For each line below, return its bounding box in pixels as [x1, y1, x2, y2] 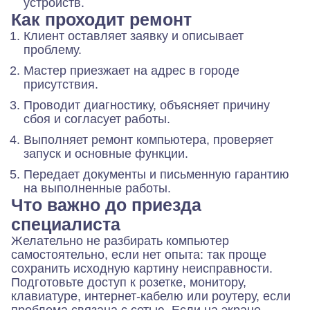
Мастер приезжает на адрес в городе [24, 63, 239, 77]
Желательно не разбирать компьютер [11, 233, 229, 248]
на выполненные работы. [24, 181, 171, 195]
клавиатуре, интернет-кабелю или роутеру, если [11, 289, 291, 303]
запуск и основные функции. [24, 146, 188, 161]
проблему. [24, 42, 82, 57]
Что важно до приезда [11, 194, 201, 215]
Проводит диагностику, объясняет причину [24, 98, 270, 112]
